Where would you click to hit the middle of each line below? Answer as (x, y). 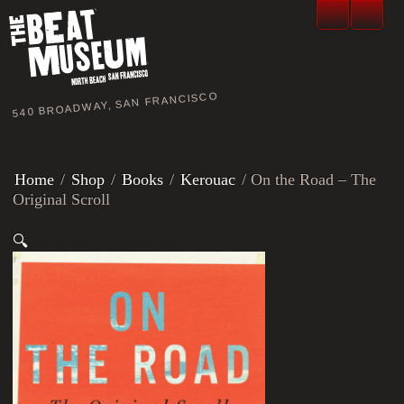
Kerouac (208, 179)
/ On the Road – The (307, 179)
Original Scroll (62, 199)
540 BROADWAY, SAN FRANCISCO (115, 105)
